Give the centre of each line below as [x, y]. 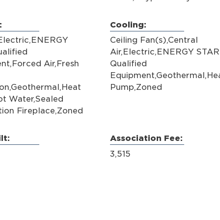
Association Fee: [146, 138]
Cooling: [128, 25]
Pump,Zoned [136, 87]
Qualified [128, 64]
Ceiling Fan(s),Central [154, 40]
